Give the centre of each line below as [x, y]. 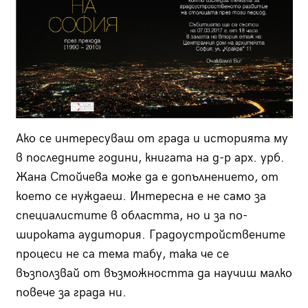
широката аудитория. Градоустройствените [150, 234]
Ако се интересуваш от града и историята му [152, 138]
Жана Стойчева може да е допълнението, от [147, 177]
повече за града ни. [71, 292]
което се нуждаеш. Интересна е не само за [141, 196]
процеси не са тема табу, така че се [122, 254]
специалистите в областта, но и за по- [131, 215]
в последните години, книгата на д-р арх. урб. [150, 157]
